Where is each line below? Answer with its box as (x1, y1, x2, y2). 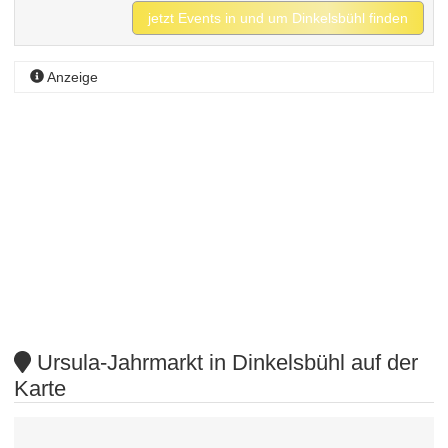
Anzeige (44, 68, 99, 85)
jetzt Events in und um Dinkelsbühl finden (148, 10, 409, 27)
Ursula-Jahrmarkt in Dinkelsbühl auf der (30, 349, 418, 375)
